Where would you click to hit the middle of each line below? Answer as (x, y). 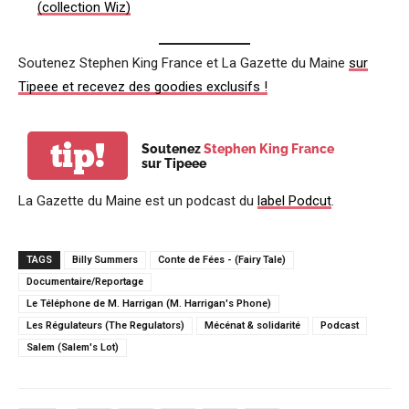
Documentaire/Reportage (85, 282)
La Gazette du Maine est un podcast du (138, 201)
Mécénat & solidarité (252, 325)
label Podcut (294, 201)
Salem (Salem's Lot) (73, 347)
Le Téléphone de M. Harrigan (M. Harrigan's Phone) (149, 304)
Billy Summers (105, 260)
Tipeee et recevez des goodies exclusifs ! (143, 87)
